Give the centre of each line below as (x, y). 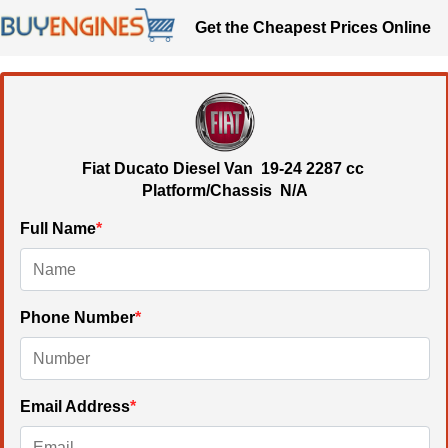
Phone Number (77, 318)
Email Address (75, 407)
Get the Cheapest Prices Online (312, 28)
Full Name (58, 229)
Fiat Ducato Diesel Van (169, 169)
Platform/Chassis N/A (225, 191)
